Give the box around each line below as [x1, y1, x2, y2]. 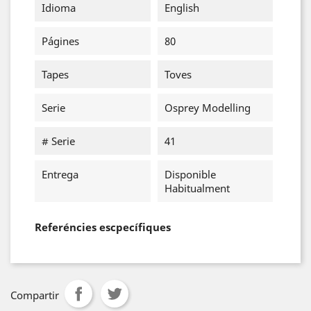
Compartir [10, 288, 59, 302]
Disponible [164, 167, 216, 181]
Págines [42, 34, 79, 48]
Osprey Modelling [164, 101, 251, 115]
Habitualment [164, 181, 230, 195]
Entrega [42, 167, 78, 181]
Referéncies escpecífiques [35, 220, 171, 234]
